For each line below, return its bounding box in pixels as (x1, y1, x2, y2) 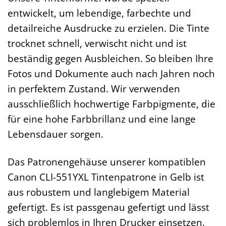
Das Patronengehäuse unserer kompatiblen (8, 155, 206, 169)
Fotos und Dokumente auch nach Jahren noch (8, 67, 215, 81)
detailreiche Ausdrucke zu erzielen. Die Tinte (8, 21, 209, 35)
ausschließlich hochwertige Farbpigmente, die (8, 97, 215, 111)
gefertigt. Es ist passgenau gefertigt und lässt (8, 200, 209, 214)
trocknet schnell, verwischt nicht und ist (8, 36, 187, 50)
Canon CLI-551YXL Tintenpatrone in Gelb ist (8, 170, 204, 184)
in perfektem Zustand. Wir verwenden (8, 82, 180, 96)
